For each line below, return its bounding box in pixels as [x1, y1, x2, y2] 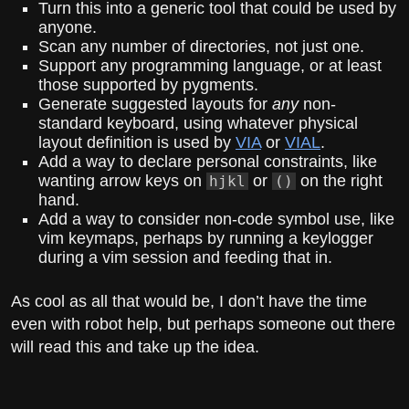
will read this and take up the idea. [11, 338, 259, 357]
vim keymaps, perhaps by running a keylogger [38, 229, 373, 248]
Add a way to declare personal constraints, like [38, 152, 377, 172]
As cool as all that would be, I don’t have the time [11, 292, 367, 311]
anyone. [38, 18, 97, 37]
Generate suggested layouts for [38, 95, 272, 114]
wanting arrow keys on [38, 172, 206, 191]
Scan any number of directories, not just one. [38, 37, 364, 57]
